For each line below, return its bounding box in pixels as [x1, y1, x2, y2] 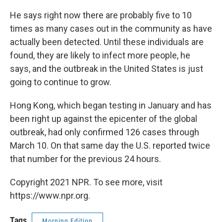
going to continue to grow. [10, 77, 111, 87]
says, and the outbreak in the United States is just [10, 63, 203, 74]
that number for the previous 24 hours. [10, 154, 161, 164]
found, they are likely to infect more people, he [10, 50, 190, 60]
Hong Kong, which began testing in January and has [10, 100, 212, 111]
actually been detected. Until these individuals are [10, 37, 204, 47]
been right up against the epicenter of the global [10, 113, 197, 124]
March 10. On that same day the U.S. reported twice [10, 140, 210, 151]
